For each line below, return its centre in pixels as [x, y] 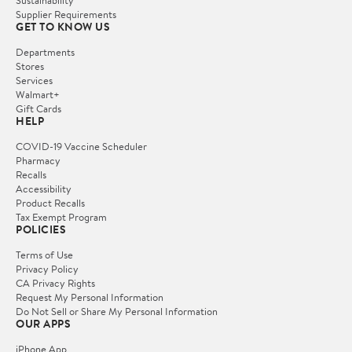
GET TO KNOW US [63, 27]
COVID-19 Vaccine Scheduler [81, 147]
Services [34, 81]
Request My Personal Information [90, 297]
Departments [45, 52]
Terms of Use [44, 255]
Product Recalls [50, 203]
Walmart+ [38, 95]
